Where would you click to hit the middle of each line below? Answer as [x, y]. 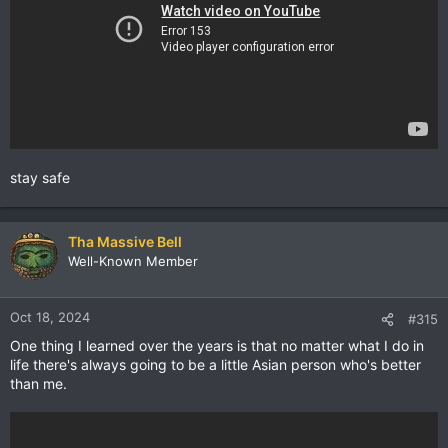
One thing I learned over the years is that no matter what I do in [217, 345]
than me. [38, 383]
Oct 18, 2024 [50, 317]
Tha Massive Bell [125, 241]
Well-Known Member [133, 261]
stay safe [40, 177]
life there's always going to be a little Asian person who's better [215, 364]
